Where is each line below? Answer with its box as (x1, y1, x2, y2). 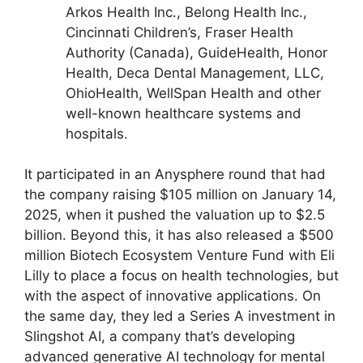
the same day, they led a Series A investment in (24, 308, 335, 325)
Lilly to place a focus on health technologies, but (24, 267, 339, 284)
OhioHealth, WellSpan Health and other (66, 84, 321, 101)
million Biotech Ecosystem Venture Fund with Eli (24, 247, 335, 264)
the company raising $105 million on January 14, (24, 186, 336, 203)
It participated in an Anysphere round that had (24, 166, 326, 183)
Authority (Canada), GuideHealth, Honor (66, 44, 327, 61)
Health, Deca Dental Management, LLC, (66, 64, 324, 81)
